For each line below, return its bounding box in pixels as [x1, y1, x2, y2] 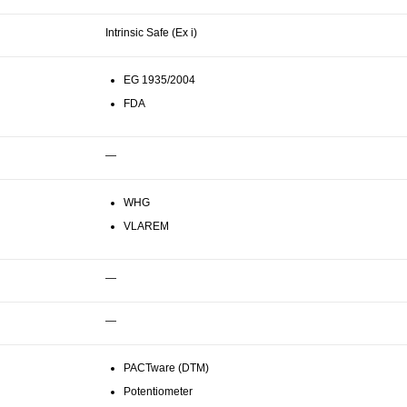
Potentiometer [124, 384, 193, 398]
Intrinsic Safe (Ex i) [105, 25, 197, 39]
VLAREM [124, 219, 169, 233]
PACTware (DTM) [124, 361, 209, 374]
